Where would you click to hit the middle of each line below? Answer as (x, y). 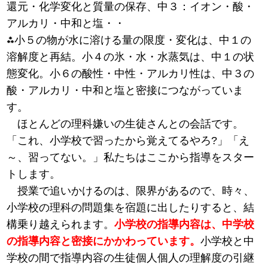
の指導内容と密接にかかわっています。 (104, 241)
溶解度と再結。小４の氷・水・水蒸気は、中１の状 (131, 57)
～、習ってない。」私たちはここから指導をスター (131, 158)
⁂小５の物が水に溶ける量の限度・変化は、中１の (129, 40)
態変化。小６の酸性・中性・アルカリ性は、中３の (131, 74)
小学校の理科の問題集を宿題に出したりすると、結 (131, 208)
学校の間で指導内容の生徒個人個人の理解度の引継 (131, 258)
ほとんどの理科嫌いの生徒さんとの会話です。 (125, 124)
